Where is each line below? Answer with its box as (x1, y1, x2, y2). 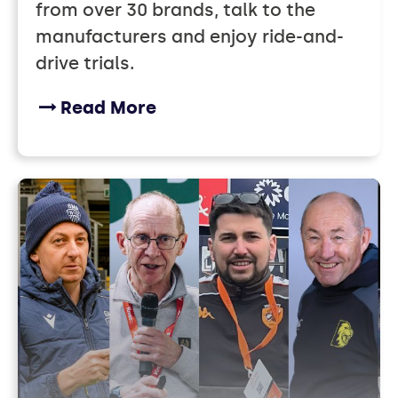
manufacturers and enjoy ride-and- (36, 26, 344, 48)
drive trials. (36, 52, 134, 75)
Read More (60, 97, 156, 119)
